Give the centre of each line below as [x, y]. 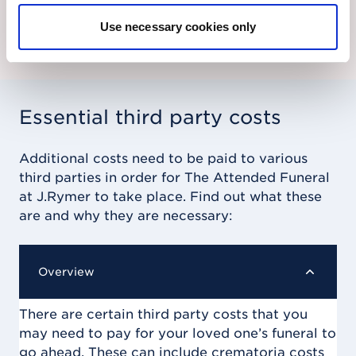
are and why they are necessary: [126, 215]
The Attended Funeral [257, 177]
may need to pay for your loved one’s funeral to [178, 333]
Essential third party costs [150, 117]
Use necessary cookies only [178, 27]
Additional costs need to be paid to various [163, 158]
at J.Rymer [55, 196]
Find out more [178, 10]
